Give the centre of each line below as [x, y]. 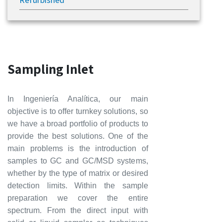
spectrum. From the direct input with [78, 210]
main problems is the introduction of [78, 148]
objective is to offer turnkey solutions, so [78, 111]
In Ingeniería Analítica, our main [78, 99]
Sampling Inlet [51, 69]
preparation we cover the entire [78, 198]
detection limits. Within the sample [78, 186]
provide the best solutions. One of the [78, 136]
